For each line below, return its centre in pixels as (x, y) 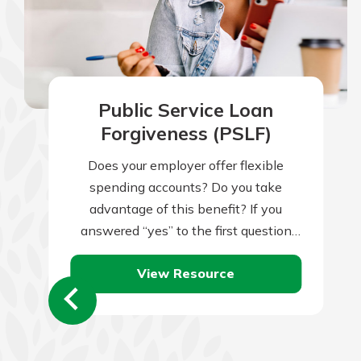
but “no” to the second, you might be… (186, 252)
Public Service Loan (186, 110)
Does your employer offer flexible (186, 165)
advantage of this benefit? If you (186, 208)
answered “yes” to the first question (186, 230)
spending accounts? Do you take (186, 187)
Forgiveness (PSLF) (186, 134)
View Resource (186, 274)
